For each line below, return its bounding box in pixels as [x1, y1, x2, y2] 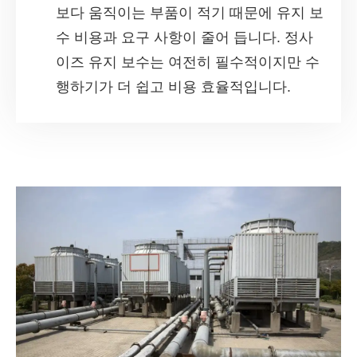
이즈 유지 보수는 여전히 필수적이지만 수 [56, 53, 320, 70]
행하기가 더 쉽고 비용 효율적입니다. [56, 78, 291, 95]
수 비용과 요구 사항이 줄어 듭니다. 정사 [56, 29, 313, 45]
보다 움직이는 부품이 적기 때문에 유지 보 [56, 4, 324, 21]
